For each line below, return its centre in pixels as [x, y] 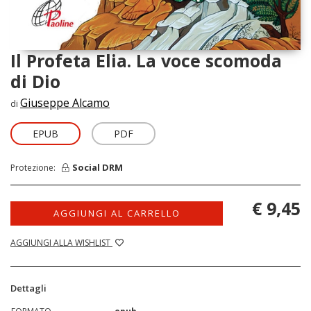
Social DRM [98, 168]
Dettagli [28, 288]
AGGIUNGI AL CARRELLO [117, 213]
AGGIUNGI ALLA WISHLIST [61, 242]
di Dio [35, 81]
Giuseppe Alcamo [65, 102]
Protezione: [36, 167]
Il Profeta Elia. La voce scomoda [146, 60]
